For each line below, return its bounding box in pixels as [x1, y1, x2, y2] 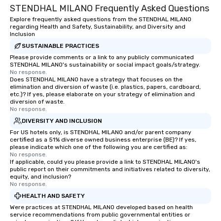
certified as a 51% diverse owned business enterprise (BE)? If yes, [10, 136, 196, 143]
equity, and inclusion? [10, 173, 71, 180]
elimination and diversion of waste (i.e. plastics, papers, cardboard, [10, 83, 201, 90]
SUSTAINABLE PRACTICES [22, 42, 99, 49]
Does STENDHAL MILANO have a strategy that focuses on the [10, 76, 183, 83]
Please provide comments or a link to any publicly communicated [10, 54, 194, 61]
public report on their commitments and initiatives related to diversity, [10, 166, 210, 173]
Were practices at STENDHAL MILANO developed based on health [10, 204, 193, 211]
